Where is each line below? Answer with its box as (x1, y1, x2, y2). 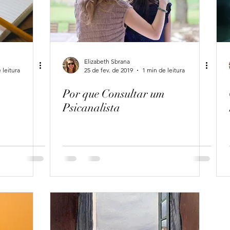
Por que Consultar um (63, 87, 165, 101)
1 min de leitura (142, 66, 185, 74)
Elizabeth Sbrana (84, 57, 130, 65)
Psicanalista (63, 101, 120, 114)
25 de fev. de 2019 (84, 66, 133, 74)
